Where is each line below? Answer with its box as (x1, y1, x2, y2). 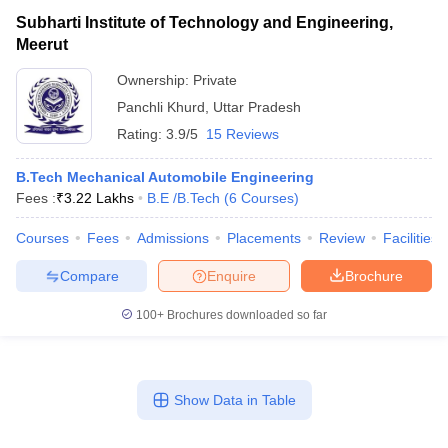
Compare (59, 267, 119, 284)
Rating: (117, 126, 166, 142)
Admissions (137, 230, 209, 246)
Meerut (16, 36, 68, 53)
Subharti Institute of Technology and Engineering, (16, 14, 393, 31)
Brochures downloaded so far (164, 308, 327, 322)
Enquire (207, 267, 256, 284)
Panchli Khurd (117, 99, 205, 115)
